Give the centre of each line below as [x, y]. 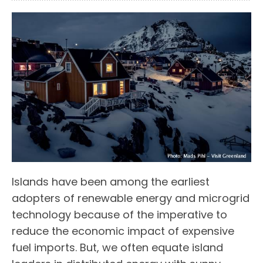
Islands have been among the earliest [111, 182]
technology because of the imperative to [119, 215]
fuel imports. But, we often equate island [117, 248]
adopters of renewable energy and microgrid [131, 198]
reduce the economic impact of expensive [123, 231]
